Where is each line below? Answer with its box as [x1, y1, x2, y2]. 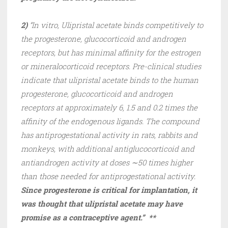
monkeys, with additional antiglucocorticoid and [21, 144, 194, 154]
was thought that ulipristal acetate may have [21, 198, 183, 209]
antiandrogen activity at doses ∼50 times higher [21, 157, 193, 168]
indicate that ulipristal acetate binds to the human [21, 75, 198, 85]
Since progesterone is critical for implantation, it [21, 185, 197, 195]
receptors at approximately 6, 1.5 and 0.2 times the [21, 102, 197, 113]
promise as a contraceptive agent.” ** [21, 212, 156, 223]
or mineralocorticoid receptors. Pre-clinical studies [21, 61, 201, 72]
